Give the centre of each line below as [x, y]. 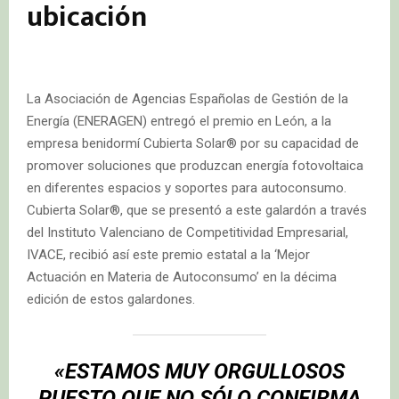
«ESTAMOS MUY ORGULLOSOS [199, 371]
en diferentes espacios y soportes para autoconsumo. [187, 187]
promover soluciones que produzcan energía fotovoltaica [195, 165]
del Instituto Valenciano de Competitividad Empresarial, [187, 232]
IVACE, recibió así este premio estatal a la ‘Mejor [168, 254]
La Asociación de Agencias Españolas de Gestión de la [187, 98]
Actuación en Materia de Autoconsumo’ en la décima [182, 277]
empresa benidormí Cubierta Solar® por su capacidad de [193, 143]
